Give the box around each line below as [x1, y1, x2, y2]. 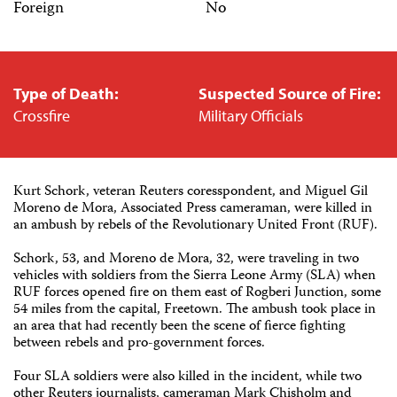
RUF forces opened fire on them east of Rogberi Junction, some [13, 281, 381, 305]
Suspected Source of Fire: [198, 82, 381, 104]
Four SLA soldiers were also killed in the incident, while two [13, 365, 362, 389]
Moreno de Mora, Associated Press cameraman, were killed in [13, 197, 372, 221]
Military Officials [198, 105, 303, 126]
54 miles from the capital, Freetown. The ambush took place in [13, 298, 376, 322]
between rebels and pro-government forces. [13, 331, 265, 355]
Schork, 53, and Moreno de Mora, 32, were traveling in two [13, 247, 359, 271]
